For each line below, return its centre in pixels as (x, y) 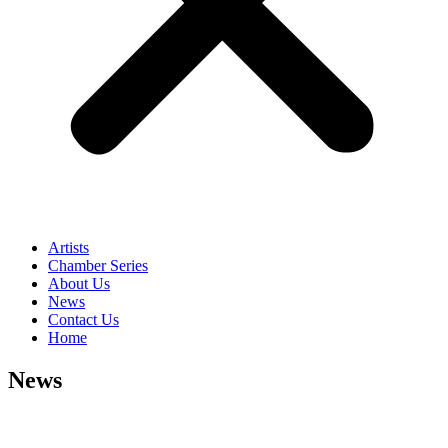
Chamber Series (98, 266)
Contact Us (83, 320)
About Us (79, 284)
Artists (68, 248)
